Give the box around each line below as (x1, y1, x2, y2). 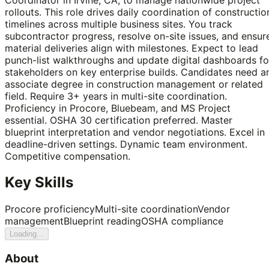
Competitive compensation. (5, 150, 130, 162)
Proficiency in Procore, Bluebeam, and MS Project (5, 101, 231, 114)
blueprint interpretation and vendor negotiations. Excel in (5, 125, 265, 138)
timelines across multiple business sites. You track (5, 17, 232, 30)
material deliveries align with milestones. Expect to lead (5, 41, 258, 54)
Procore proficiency (5, 203, 95, 216)
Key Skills (5, 174, 73, 192)
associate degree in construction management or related (5, 77, 263, 90)
